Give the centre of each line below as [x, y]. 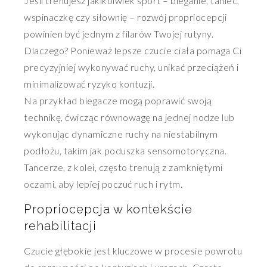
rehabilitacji [60, 226]
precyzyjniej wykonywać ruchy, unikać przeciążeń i [131, 67]
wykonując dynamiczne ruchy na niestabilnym [121, 134]
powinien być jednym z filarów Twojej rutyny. [119, 34]
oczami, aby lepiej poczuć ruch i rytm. [103, 184]
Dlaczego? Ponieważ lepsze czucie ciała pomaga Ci [133, 51]
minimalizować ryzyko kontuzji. [89, 84]
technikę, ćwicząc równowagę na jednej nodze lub [129, 117]
